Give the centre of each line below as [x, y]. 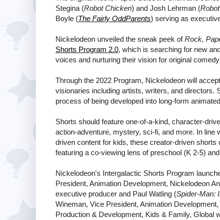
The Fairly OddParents [114, 18]
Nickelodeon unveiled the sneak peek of [120, 39]
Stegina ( [70, 8]
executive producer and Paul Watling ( [116, 193]
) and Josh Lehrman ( [166, 8]
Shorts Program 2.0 [87, 49]
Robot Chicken [108, 8]
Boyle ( [67, 18]
